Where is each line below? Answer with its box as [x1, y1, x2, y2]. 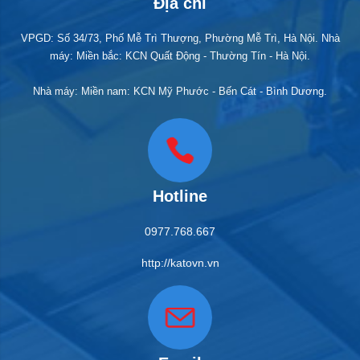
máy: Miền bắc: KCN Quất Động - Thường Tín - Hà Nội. [50, 50, 310, 63]
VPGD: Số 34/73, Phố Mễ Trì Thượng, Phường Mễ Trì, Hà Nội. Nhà [20, 32, 340, 45]
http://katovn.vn [141, 256, 219, 270]
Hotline [153, 186, 207, 205]
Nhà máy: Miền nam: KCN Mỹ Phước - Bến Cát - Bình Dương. [33, 84, 327, 97]
